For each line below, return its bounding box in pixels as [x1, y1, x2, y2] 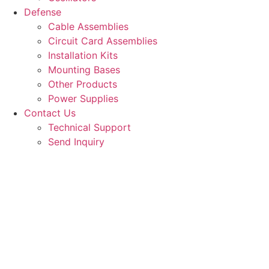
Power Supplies [48, 92, 118, 104]
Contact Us [24, 107, 76, 119]
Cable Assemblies [48, 20, 128, 32]
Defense [24, 6, 61, 18]
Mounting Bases [48, 64, 120, 76]
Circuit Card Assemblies [48, 35, 157, 47]
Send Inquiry [48, 136, 104, 148]
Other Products [48, 78, 117, 90]
